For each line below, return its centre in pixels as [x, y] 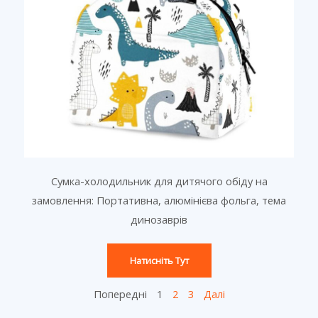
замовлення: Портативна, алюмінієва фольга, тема [159, 201]
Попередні [120, 294]
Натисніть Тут [159, 261]
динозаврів [159, 220]
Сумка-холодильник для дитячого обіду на [159, 181]
